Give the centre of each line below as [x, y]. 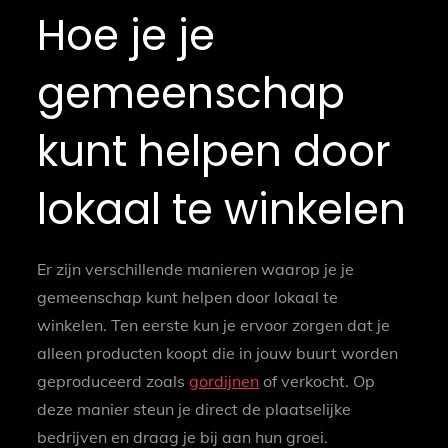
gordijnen [224, 381]
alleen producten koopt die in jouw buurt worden [218, 353]
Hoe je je [126, 36]
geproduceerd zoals [113, 381]
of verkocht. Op [317, 381]
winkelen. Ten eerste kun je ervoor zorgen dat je [214, 325]
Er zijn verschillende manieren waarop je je [196, 269]
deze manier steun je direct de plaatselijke [194, 409]
